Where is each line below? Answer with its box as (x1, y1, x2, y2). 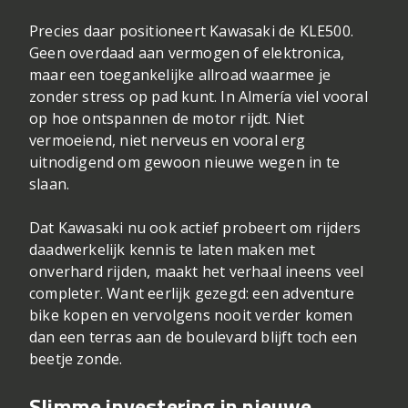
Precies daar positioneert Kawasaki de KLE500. (29, 21, 354, 42)
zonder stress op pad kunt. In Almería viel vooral (29, 87, 368, 107)
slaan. (29, 174, 70, 195)
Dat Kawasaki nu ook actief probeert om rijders (29, 218, 362, 239)
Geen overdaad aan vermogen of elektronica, (29, 43, 345, 64)
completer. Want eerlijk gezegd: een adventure (29, 283, 355, 304)
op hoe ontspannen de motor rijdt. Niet (29, 108, 305, 129)
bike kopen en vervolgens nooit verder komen (29, 305, 353, 326)
